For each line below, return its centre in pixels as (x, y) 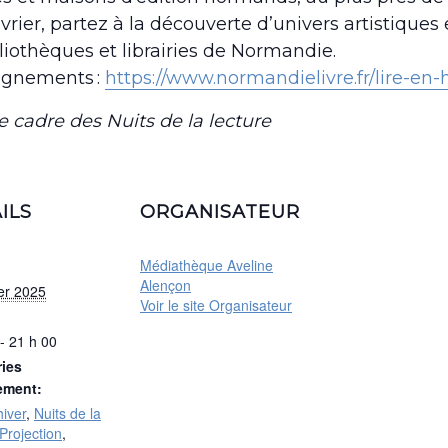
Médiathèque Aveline (206, 265)
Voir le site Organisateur (216, 305)
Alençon (165, 285)
